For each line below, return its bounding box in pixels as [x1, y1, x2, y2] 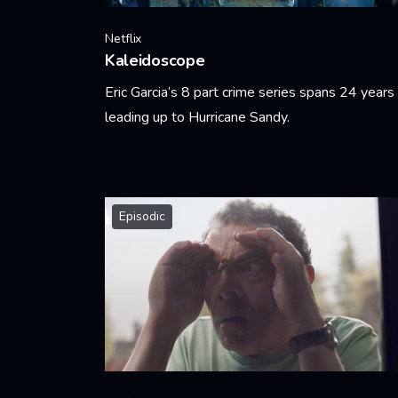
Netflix [105, 30, 142, 47]
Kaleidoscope [105, 50, 205, 71]
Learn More [104, 154, 175, 173]
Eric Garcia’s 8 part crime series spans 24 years [105, 83, 394, 102]
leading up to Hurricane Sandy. [105, 107, 290, 127]
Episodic [119, 208, 165, 225]
